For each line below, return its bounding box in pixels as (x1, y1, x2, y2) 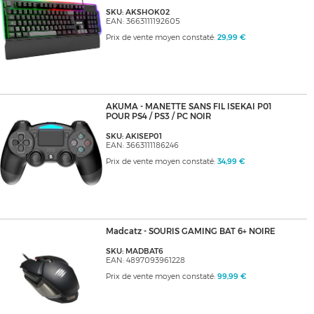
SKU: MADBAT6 (105, 247, 163, 257)
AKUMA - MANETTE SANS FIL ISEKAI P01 (105, 102, 271, 112)
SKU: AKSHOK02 (105, 8, 170, 18)
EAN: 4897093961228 (105, 256, 185, 266)
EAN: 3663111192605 (105, 17, 180, 27)
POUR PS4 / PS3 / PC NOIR (105, 111, 211, 122)
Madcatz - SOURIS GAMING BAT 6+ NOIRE (105, 226, 275, 237)
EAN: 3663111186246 (105, 141, 179, 151)
